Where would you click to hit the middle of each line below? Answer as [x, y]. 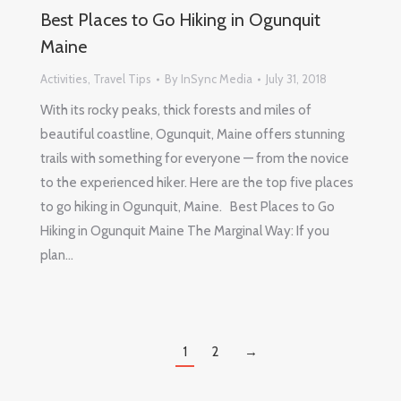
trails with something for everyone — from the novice [195, 159]
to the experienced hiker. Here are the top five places [197, 183]
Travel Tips [122, 79]
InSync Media [217, 79]
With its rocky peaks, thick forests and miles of [176, 111]
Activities [64, 79]
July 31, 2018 [296, 79]
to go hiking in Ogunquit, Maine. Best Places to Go [188, 207]
